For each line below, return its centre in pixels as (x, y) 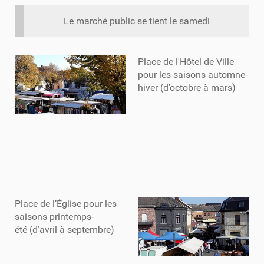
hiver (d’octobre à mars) (187, 88)
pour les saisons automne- (193, 75)
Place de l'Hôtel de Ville (186, 62)
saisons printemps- (54, 217)
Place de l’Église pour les (66, 204)
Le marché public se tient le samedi (137, 21)
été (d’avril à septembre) (66, 230)
